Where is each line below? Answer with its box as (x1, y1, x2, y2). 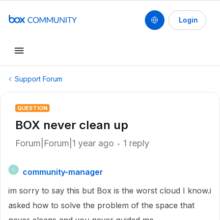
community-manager (23, 167, 103, 177)
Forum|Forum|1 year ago (15, 138, 114, 148)
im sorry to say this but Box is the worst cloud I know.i (8, 186, 211, 195)
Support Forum (15, 75, 62, 83)
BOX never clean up (15, 118, 128, 132)
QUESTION (17, 105, 48, 111)
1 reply (123, 138, 149, 148)
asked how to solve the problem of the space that (8, 200, 194, 210)
